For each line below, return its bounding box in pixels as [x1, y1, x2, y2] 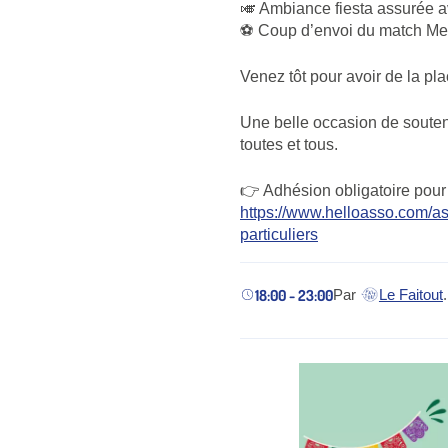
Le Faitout [378, 286, 443, 304]
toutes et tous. [240, 135, 338, 153]
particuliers [240, 225, 318, 243]
